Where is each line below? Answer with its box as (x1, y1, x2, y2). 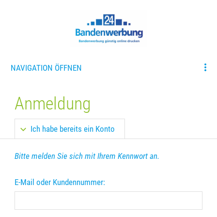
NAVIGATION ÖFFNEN (11, 62, 82, 73)
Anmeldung (15, 93, 91, 114)
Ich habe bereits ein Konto (31, 124, 115, 134)
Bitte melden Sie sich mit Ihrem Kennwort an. (15, 151, 159, 161)
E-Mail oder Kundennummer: (15, 177, 105, 187)
